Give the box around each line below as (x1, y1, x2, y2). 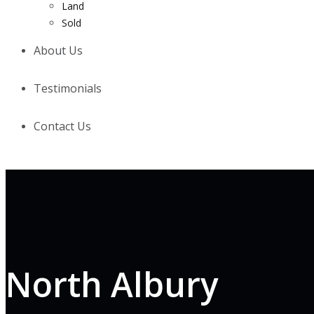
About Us (34, 43, 83, 58)
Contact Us (34, 118, 91, 134)
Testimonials (34, 81, 102, 96)
